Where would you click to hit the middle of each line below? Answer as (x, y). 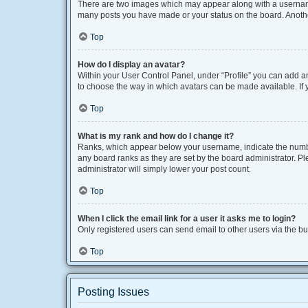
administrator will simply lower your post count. (164, 169)
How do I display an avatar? (131, 65)
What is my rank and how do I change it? (156, 136)
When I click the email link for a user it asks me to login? (187, 219)
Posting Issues (113, 292)
